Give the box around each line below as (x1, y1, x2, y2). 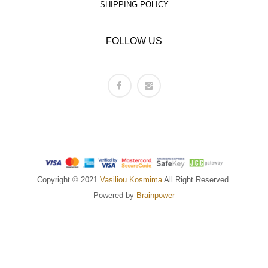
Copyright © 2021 (37, 175, 100, 184)
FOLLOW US (106, 35, 162, 46)
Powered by (93, 191, 136, 200)
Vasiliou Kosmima (100, 175, 162, 184)
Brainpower (136, 191, 175, 200)
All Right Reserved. (162, 175, 231, 184)
